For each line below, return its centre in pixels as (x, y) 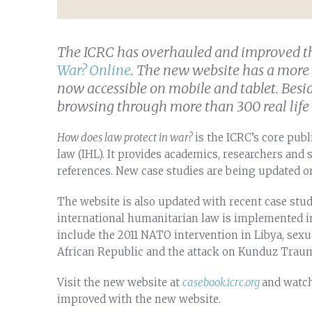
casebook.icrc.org (222, 282)
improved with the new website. (139, 299)
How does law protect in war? (125, 137)
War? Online (94, 70)
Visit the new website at (120, 282)
